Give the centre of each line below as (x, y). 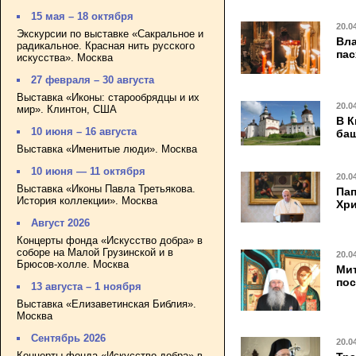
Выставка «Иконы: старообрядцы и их (108, 97)
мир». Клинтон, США (67, 109)
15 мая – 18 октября (83, 17)
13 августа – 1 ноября (87, 287)
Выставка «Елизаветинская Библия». (106, 304)
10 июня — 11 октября (89, 172)
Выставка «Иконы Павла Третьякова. (106, 188)
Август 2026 (61, 223)
